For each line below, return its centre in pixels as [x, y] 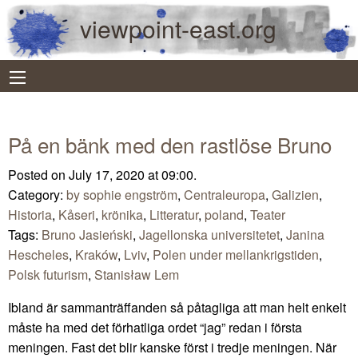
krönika [122, 214]
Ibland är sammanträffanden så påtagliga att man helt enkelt [177, 307]
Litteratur [174, 214]
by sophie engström [122, 194]
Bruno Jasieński [87, 234]
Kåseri [77, 214]
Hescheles [38, 254]
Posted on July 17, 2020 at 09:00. [102, 174]
